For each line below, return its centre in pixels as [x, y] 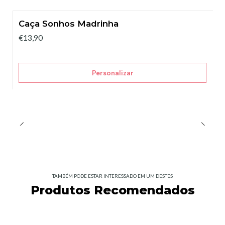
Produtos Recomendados [113, 190]
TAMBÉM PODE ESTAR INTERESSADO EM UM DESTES [113, 176]
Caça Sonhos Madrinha [69, 24]
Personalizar [113, 73]
